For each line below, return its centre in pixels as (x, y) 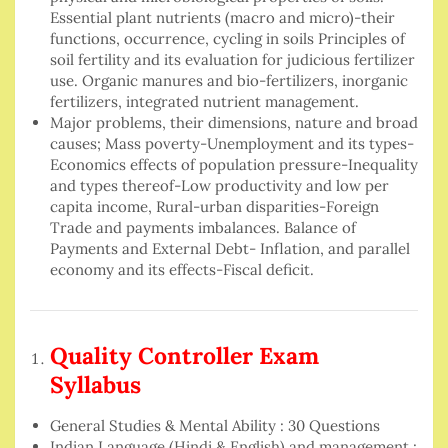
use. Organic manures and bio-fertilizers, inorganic (229, 81)
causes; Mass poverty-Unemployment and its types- (232, 144)
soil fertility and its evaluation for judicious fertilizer (232, 60)
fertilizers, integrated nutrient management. (204, 102)
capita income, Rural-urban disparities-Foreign (214, 207)
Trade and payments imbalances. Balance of (203, 228)
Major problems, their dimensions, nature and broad (234, 123)
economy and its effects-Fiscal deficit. (182, 270)
